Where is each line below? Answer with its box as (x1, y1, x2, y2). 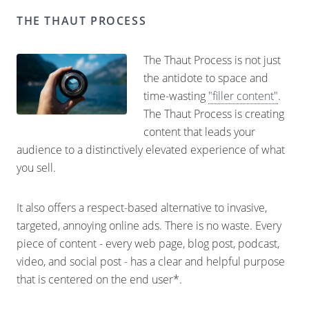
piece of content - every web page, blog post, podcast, (17, 236, 279, 251)
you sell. (17, 160, 56, 175)
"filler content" (208, 88, 278, 103)
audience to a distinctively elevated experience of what (17, 142, 285, 157)
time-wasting (143, 88, 208, 103)
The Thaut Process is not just (143, 52, 281, 68)
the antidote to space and (143, 70, 268, 86)
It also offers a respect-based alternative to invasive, (17, 200, 267, 215)
